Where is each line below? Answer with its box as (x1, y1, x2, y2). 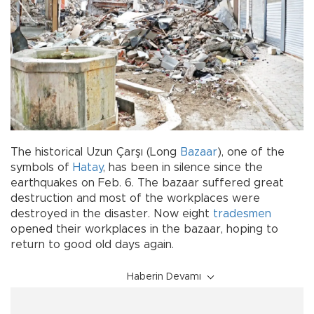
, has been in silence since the (103, 162, 263, 174)
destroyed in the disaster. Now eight (11, 208, 213, 220)
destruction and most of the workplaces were (11, 193, 260, 205)
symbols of (11, 162, 73, 174)
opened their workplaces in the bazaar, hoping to (11, 224, 278, 235)
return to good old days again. (11, 239, 174, 251)
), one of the (217, 146, 285, 158)
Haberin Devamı (127, 272, 201, 282)
